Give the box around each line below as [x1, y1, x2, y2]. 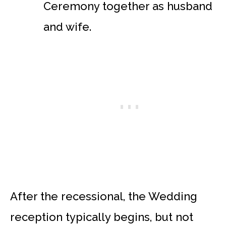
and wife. [43, 20, 91, 33]
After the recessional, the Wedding [10, 190, 197, 203]
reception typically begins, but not [10, 210, 193, 224]
